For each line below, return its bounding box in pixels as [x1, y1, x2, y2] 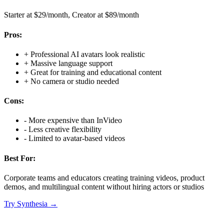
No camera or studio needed [30, 76, 119, 85]
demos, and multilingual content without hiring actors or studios [4, 182, 204, 191]
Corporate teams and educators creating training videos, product [4, 173, 204, 182]
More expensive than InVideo [28, 116, 122, 125]
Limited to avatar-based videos [28, 134, 125, 143]
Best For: [4, 153, 35, 162]
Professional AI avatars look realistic [30, 49, 145, 58]
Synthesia [17, 199, 47, 208]
